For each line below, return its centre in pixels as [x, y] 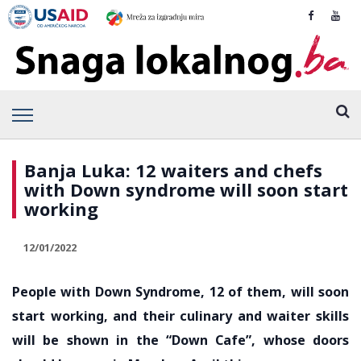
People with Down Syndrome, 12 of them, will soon [180, 291]
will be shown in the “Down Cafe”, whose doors [180, 340]
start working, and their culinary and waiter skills [180, 315]
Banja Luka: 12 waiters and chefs [173, 170]
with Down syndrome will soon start [186, 189]
